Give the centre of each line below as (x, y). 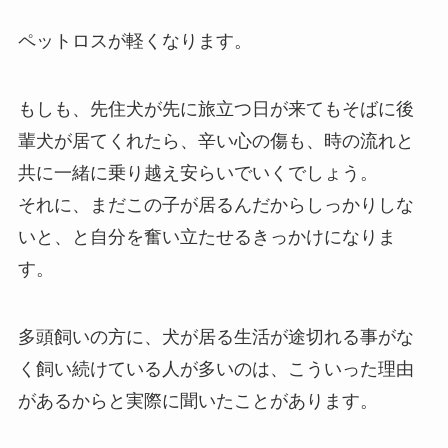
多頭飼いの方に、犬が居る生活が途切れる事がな (215, 336)
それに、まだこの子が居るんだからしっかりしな (215, 204)
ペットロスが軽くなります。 (134, 40)
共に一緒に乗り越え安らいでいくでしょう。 (197, 172)
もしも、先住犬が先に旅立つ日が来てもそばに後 (215, 108)
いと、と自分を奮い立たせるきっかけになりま (206, 236)
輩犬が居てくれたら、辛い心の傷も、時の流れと (215, 140)
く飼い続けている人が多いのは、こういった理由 (215, 368)
